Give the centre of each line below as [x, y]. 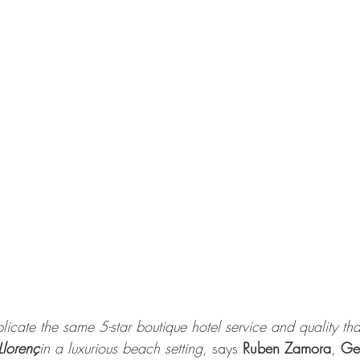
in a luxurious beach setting [121, 348]
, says [223, 348]
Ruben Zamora [287, 348]
